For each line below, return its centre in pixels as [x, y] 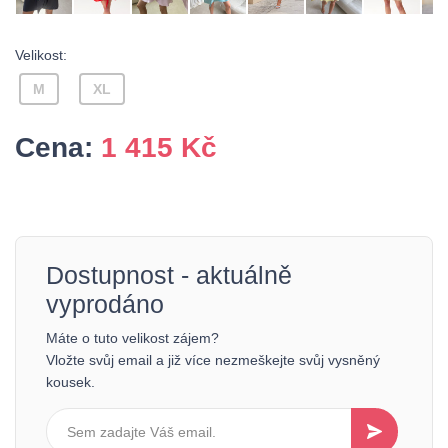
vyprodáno [105, 304]
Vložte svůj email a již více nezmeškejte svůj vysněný [213, 360]
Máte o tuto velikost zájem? [132, 338]
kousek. [70, 382]
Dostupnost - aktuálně [169, 275]
